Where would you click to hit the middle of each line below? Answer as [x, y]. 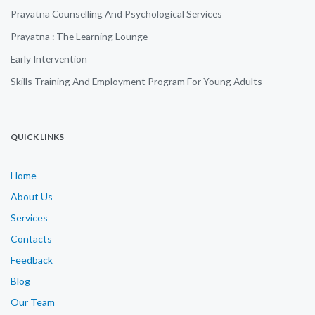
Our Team [33, 302]
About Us [32, 196]
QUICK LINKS [37, 136]
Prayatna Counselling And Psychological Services [116, 13]
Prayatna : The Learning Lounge [79, 36]
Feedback [32, 259]
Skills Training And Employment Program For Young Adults [136, 81]
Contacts [31, 238]
